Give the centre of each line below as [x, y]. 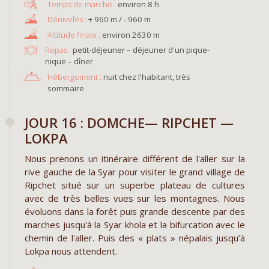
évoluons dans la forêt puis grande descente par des [135, 211]
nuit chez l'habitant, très [146, 77]
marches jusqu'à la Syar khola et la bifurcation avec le [135, 224]
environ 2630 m [131, 35]
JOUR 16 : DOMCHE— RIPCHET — [129, 122]
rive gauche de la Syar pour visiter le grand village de [135, 171]
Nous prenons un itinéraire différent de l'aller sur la [135, 158]
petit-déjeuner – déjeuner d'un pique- [140, 50]
